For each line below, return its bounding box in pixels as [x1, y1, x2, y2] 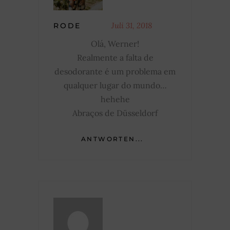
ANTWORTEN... [81, 135, 144, 143]
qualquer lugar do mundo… [63, 80, 167, 90]
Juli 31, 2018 [111, 20, 152, 30]
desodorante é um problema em [54, 66, 176, 76]
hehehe [100, 93, 130, 104]
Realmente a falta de [76, 52, 154, 63]
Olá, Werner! [91, 38, 139, 49]
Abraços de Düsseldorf [72, 107, 158, 118]
